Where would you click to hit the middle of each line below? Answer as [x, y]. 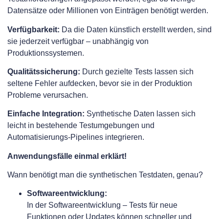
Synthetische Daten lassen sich [140, 114]
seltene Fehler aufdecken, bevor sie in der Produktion [100, 83]
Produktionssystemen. [46, 53]
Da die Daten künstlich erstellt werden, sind [136, 29]
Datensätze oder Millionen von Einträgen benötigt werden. [108, 11]
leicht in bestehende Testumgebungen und [81, 126]
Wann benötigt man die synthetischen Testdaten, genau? [106, 175]
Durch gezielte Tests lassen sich [137, 71]
